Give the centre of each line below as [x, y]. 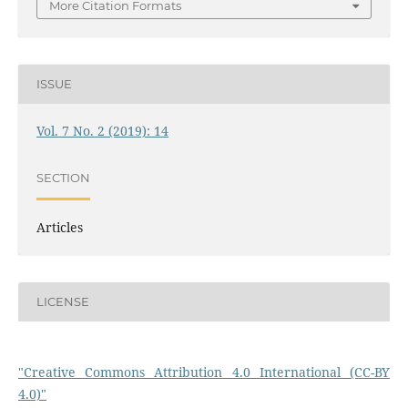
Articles [59, 227]
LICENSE [62, 302]
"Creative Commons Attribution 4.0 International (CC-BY [204, 372]
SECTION [63, 178]
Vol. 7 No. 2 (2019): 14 [102, 130]
